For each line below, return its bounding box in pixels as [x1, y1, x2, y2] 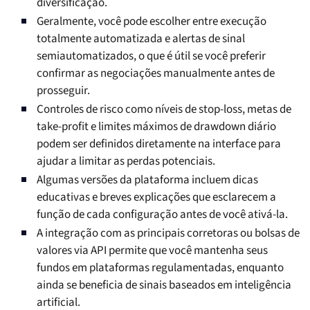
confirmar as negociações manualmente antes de [37, 65, 275, 82]
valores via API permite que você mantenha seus [37, 242, 268, 259]
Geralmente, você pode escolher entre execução [37, 13, 266, 30]
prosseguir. [37, 82, 90, 100]
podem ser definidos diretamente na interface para [37, 136, 281, 153]
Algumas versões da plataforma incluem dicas [37, 172, 258, 189]
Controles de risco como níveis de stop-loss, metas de [37, 101, 291, 118]
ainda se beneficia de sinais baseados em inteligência [37, 277, 291, 294]
